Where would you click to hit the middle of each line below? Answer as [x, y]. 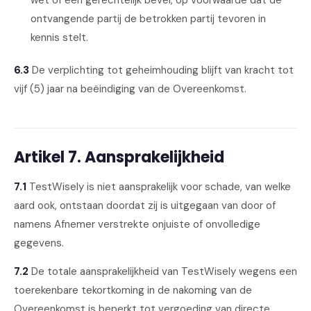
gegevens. [39, 243]
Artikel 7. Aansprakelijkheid [119, 157]
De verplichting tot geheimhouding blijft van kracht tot [161, 70]
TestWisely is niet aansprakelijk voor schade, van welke [159, 187]
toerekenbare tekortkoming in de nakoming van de [133, 290]
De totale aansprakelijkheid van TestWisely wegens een [163, 271]
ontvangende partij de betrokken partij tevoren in [148, 19]
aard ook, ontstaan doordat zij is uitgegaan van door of [145, 205]
